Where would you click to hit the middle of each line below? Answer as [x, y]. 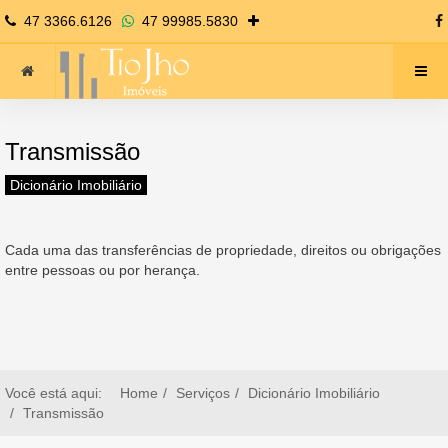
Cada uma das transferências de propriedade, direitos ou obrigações [223, 250]
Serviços [203, 393]
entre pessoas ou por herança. [102, 270]
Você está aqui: [57, 393]
